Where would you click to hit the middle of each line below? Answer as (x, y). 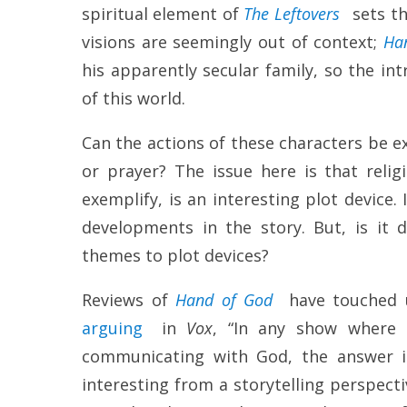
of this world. (134, 99)
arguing (112, 328)
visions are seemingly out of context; (233, 42)
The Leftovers (292, 14)
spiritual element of (163, 14)
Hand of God (224, 300)
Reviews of (129, 300)
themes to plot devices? (175, 256)
